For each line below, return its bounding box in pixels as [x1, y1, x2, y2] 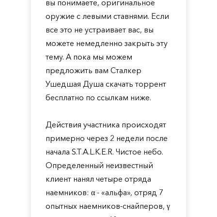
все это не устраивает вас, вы [46, 25, 154, 34]
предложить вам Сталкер [46, 65, 141, 75]
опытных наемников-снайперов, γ [46, 201, 170, 211]
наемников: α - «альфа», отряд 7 [46, 187, 163, 197]
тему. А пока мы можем [46, 52, 132, 62]
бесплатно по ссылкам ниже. [46, 93, 151, 102]
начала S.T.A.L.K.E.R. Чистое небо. [46, 147, 163, 156]
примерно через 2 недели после [46, 133, 168, 143]
